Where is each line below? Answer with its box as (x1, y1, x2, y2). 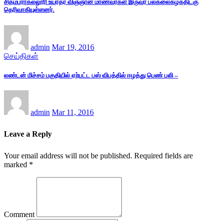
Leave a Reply (4, 129, 52, 138)
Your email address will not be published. (4, 151, 132, 160)
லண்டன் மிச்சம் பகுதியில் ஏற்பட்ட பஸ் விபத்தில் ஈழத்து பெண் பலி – (4, 71, 178, 79)
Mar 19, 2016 (52, 42, 94, 51)
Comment (4, 210, 35, 219)
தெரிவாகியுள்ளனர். (4, 6, 54, 14)
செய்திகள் (4, 51, 38, 60)
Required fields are (134, 151, 193, 160)
